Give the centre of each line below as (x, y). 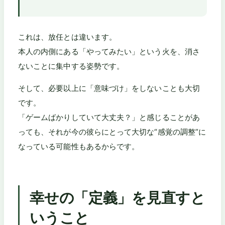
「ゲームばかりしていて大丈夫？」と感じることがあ (109, 117)
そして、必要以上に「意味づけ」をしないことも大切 (109, 88)
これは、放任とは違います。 (68, 37)
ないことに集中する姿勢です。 (71, 66)
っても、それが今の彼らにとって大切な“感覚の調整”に (112, 132)
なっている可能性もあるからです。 (79, 146)
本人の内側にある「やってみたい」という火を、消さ (109, 51)
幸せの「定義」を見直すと (118, 197)
